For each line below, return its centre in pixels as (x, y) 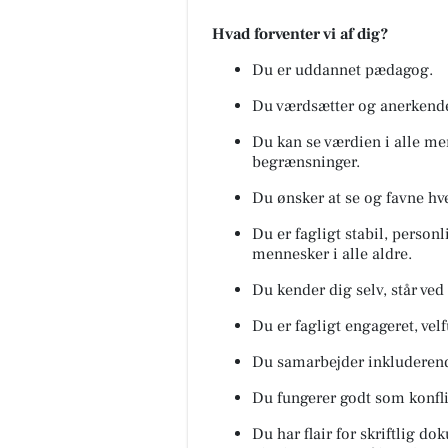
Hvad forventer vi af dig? (300, 33)
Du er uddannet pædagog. (342, 69)
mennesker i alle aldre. (332, 253)
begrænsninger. (306, 161)
